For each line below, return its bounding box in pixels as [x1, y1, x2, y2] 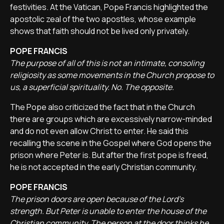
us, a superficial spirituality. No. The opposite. [10, 81, 174, 92]
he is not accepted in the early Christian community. [10, 161, 197, 172]
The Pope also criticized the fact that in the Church [10, 101, 195, 112]
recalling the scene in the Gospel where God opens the [10, 137, 211, 148]
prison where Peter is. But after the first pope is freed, [10, 149, 208, 160]
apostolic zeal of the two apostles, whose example [10, 13, 196, 24]
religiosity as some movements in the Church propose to [10, 69, 214, 80]
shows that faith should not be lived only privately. [10, 25, 189, 36]
